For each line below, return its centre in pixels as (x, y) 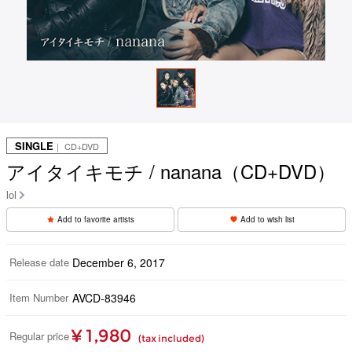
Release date (39, 262)
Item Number (39, 297)
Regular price (39, 335)
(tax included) (171, 338)
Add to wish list (267, 219)
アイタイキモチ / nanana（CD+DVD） (171, 170)
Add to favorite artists (96, 219)
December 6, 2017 (119, 262)
